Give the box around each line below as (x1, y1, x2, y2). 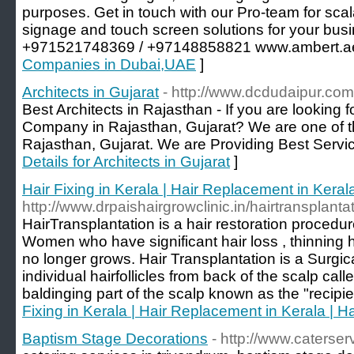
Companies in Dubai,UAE (22, 56, 196, 73)
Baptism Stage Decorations (22, 330, 208, 347)
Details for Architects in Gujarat (22, 153, 230, 170)
